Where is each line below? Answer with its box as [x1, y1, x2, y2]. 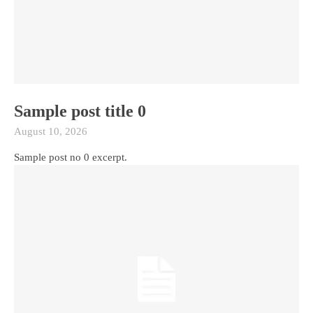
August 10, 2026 [14, 126, 87, 138]
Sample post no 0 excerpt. [14, 152, 127, 163]
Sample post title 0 [14, 102, 146, 121]
